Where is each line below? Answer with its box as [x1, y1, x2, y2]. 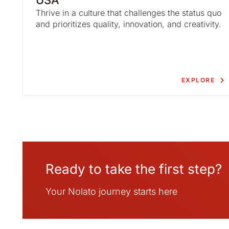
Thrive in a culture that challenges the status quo [36, 8, 221, 18]
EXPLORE [181, 76, 215, 84]
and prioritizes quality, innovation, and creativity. [36, 19, 221, 29]
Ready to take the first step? [45, 161, 222, 177]
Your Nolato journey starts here [45, 186, 177, 197]
